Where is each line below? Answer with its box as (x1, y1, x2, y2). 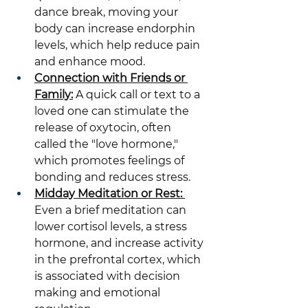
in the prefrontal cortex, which (34, 253, 203, 266)
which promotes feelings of (34, 154, 187, 167)
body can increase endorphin (34, 22, 198, 35)
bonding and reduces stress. (34, 170, 190, 184)
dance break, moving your (34, 5, 181, 19)
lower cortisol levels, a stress (34, 220, 190, 233)
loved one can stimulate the (34, 104, 192, 118)
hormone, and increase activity (34, 236, 206, 250)
